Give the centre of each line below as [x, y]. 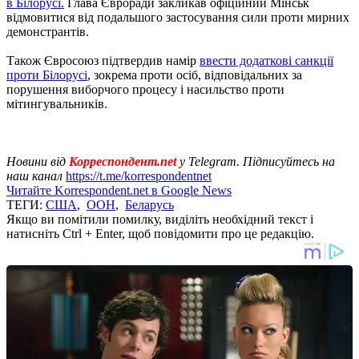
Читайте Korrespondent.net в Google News [119, 190]
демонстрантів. [48, 31]
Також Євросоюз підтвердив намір [103, 60]
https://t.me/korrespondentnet [139, 175]
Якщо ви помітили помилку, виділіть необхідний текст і [160, 219]
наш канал [36, 175]
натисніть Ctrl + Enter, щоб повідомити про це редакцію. [160, 233]
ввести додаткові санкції [266, 60]
